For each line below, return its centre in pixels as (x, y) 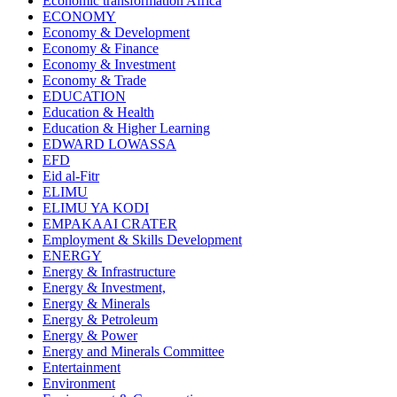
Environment (79, 384)
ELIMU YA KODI (96, 208)
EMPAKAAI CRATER (110, 224)
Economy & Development (116, 33)
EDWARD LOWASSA (109, 144)
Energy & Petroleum (100, 320)
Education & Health (98, 113)
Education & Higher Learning (126, 128)
